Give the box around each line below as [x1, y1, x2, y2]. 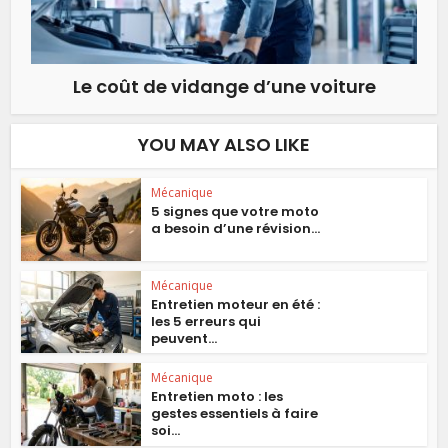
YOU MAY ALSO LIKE [138, 131, 310, 157]
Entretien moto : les [151, 387, 284, 407]
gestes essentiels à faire [151, 404, 319, 424]
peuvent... [151, 328, 218, 348]
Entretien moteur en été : [151, 294, 321, 314]
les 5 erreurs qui [151, 311, 262, 331]
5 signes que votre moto [151, 201, 320, 221]
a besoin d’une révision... [151, 218, 321, 238]
